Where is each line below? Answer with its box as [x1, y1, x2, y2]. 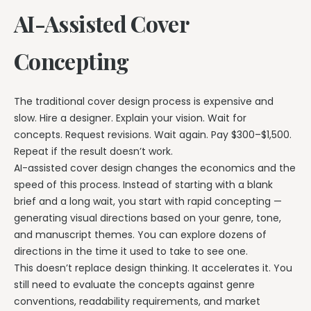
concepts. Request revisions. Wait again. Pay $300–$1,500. [14, 128, 292, 142]
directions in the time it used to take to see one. [14, 244, 248, 259]
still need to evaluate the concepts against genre [14, 278, 255, 292]
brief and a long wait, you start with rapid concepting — [14, 194, 282, 209]
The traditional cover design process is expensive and [14, 94, 274, 109]
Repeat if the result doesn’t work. [14, 144, 173, 159]
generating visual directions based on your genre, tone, [14, 211, 281, 226]
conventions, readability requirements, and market [14, 294, 260, 309]
